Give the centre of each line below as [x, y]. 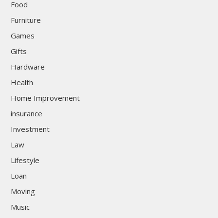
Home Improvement [45, 98]
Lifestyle [25, 160]
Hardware [27, 67]
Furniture [26, 20]
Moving [23, 191]
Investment [30, 129]
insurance [26, 114]
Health [22, 82]
